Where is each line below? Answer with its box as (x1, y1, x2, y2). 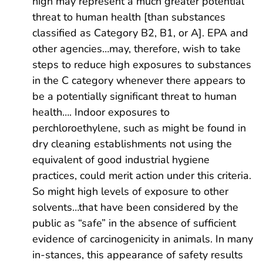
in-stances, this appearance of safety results (32, 247, 243, 262)
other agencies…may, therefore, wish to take (32, 41, 241, 56)
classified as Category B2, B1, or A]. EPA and (32, 25, 248, 40)
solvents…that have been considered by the (32, 200, 238, 214)
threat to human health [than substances (32, 9, 225, 24)
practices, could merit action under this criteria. (32, 168, 251, 183)
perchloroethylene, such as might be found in (32, 120, 246, 135)
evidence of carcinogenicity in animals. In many (32, 231, 253, 246)
